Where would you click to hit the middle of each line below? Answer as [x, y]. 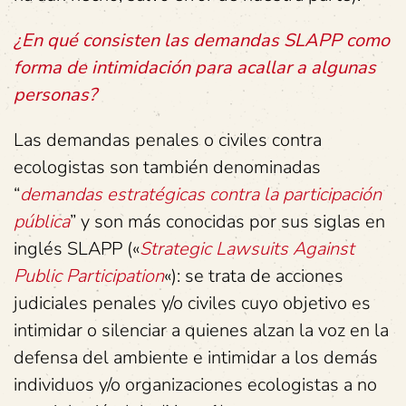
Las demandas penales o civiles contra [168, 140]
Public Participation [89, 276]
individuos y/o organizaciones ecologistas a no [195, 385]
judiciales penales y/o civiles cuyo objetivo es [192, 303]
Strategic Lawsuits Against [247, 249]
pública [42, 222]
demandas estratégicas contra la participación [201, 194]
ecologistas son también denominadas [167, 167]
